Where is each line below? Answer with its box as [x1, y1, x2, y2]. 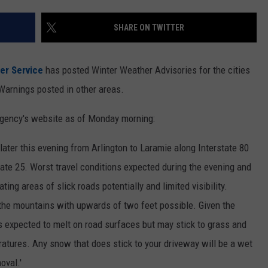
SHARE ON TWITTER [114, 23, 184, 33]
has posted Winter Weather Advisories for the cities [43, 64, 250, 77]
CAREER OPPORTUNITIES [151, 20, 240, 29]
